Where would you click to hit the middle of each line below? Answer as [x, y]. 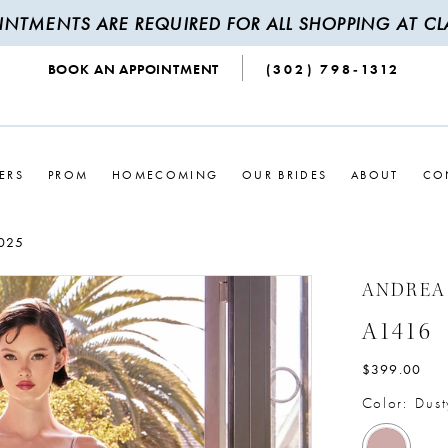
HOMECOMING [165, 174]
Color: [384, 403]
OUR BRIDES [285, 174]
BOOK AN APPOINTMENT [133, 69]
